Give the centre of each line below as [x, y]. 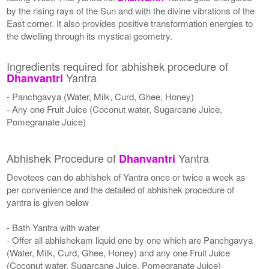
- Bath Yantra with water [53, 227]
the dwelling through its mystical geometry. [90, 35]
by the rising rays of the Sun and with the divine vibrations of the [131, 10]
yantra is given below [48, 202]
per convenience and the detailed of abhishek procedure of [121, 189]
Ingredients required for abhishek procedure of [118, 66]
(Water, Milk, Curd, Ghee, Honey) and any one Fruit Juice [119, 252]
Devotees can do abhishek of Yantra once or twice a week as [126, 177]
